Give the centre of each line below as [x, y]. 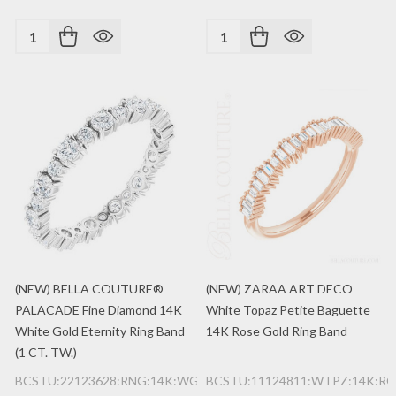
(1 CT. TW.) [46, 352]
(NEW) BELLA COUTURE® [89, 289]
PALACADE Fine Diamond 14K [99, 310]
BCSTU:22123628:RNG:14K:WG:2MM [123, 381]
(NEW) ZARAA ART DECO [279, 289]
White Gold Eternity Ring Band [100, 331]
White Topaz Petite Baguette [288, 310]
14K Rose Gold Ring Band [277, 331]
